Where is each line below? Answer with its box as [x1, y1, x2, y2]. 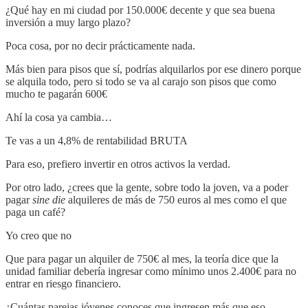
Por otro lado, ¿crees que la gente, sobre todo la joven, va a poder [5, 181, 288, 194]
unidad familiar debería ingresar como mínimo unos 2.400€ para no [5, 265, 296, 278]
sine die [32, 194, 65, 206]
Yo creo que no [5, 230, 71, 242]
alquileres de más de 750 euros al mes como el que [65, 194, 287, 206]
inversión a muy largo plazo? [5, 16, 131, 29]
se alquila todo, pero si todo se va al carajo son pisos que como [5, 76, 276, 88]
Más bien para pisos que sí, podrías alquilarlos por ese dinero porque [5, 63, 301, 76]
